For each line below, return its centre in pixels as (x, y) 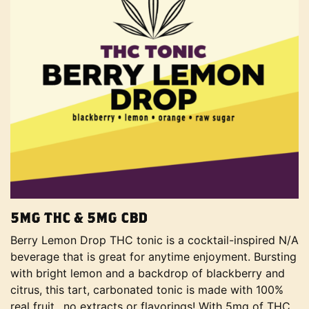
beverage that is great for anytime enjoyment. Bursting (153, 257)
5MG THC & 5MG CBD (79, 218)
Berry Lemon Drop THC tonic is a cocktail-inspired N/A (154, 240)
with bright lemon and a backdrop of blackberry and (148, 273)
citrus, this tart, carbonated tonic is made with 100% (147, 290)
